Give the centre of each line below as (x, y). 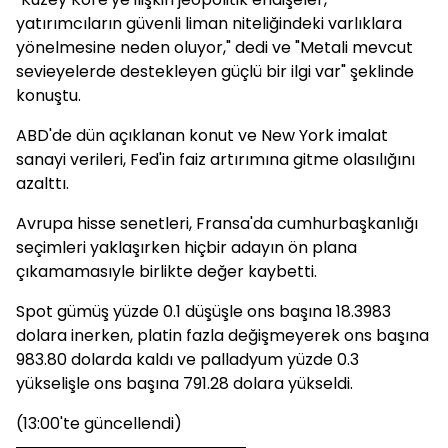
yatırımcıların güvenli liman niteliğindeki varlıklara (209, 23)
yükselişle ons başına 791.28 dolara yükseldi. (184, 383)
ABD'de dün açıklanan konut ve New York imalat (202, 135)
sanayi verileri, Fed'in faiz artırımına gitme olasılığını (215, 159)
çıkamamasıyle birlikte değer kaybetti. (166, 271)
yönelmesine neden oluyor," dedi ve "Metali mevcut (214, 47)
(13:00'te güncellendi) (99, 423)
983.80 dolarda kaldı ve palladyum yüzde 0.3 (187, 359)
